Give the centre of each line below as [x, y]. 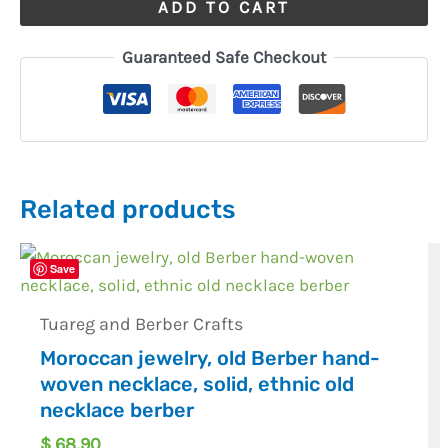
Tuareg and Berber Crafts [142, 324]
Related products [128, 208]
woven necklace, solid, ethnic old [197, 384]
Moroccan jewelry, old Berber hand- [210, 358]
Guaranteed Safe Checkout [224, 57]
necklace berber [117, 410]
